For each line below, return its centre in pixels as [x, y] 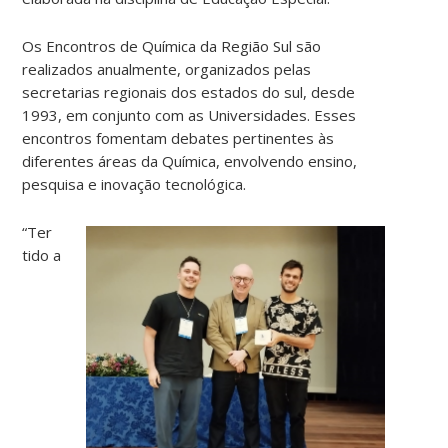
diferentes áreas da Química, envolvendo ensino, [190, 161]
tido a [42, 255]
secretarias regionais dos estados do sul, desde [189, 92]
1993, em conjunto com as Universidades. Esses [189, 115]
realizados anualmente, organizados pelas [167, 69]
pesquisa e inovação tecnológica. [134, 184]
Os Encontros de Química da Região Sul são [172, 46]
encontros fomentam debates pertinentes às [178, 138]
